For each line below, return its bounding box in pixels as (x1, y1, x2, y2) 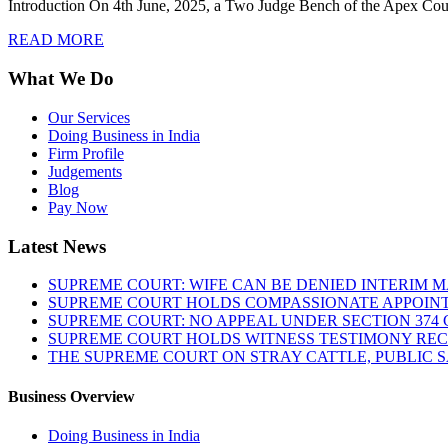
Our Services (48, 108, 130, 126)
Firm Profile (48, 144, 124, 162)
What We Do (8, 68, 114, 90)
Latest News (8, 235, 106, 257)
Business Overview (8, 387, 135, 405)
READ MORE (8, 31, 104, 49)
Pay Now (48, 198, 108, 216)
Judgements (48, 162, 122, 180)
